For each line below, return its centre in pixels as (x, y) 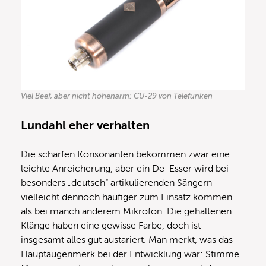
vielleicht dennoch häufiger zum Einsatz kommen (126, 197)
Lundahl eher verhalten (85, 125)
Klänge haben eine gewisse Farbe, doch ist (111, 225)
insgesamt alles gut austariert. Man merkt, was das (127, 240)
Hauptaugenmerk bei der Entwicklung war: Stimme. (131, 254)
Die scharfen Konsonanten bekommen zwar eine (125, 154)
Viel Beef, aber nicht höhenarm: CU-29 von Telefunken (117, 96)
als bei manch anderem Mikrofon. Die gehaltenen (126, 211)
